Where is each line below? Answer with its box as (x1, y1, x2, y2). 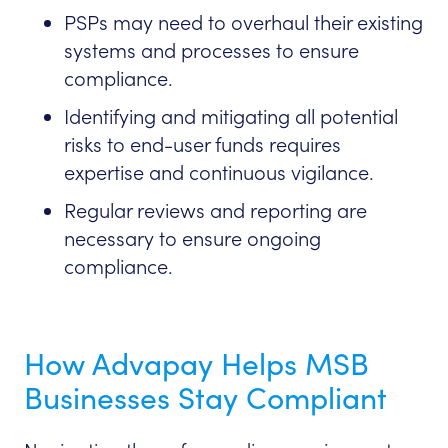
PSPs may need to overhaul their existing (64, 10, 423, 37)
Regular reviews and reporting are (64, 198, 367, 225)
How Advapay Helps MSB (24, 345, 369, 384)
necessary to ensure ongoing (64, 226, 321, 253)
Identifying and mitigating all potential (64, 104, 398, 131)
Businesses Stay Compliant (24, 379, 387, 418)
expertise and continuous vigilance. (64, 160, 374, 187)
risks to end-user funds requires (64, 132, 341, 159)
